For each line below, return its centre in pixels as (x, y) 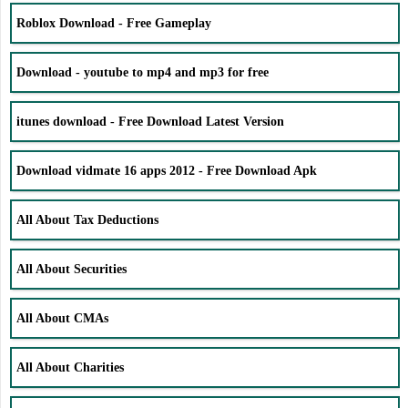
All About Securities (71, 269)
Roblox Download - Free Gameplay (114, 23)
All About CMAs (62, 318)
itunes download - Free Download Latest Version (150, 121)
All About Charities (70, 367)
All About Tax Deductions (87, 219)
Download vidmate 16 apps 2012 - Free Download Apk (167, 170)
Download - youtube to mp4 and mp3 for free (143, 72)
